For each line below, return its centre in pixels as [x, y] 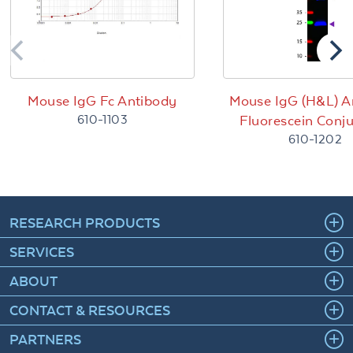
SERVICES [42, 252]
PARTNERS [45, 340]
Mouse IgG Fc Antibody [102, 101]
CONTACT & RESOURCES [90, 310]
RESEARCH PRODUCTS [85, 223]
